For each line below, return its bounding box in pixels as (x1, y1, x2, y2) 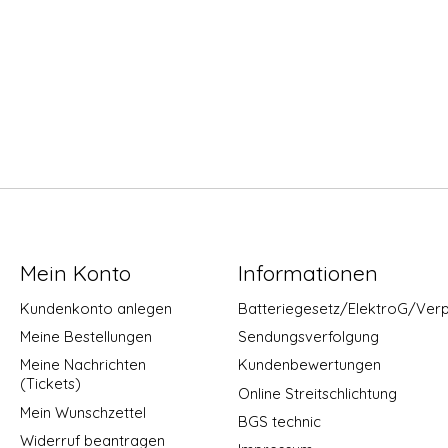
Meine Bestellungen (19, 327, 152, 347)
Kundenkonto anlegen (19, 299, 172, 319)
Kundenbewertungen (237, 355, 381, 375)
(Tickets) (19, 374, 81, 394)
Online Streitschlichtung (237, 383, 397, 403)
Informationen (237, 259, 378, 286)
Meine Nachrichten (19, 355, 146, 375)
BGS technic (237, 411, 321, 431)
